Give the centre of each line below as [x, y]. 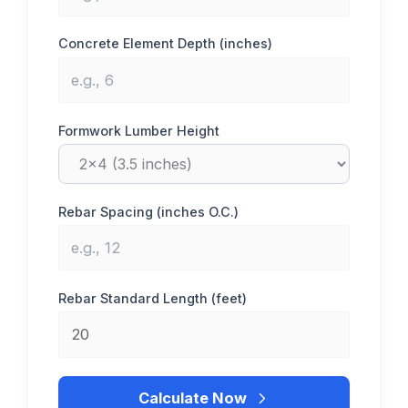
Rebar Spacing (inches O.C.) [149, 211]
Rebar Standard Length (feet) [153, 298]
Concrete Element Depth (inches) [166, 44]
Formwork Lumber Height [139, 130]
